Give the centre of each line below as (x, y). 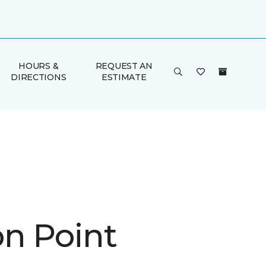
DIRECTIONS (39, 77)
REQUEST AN (124, 66)
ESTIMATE (124, 77)
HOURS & (39, 66)
